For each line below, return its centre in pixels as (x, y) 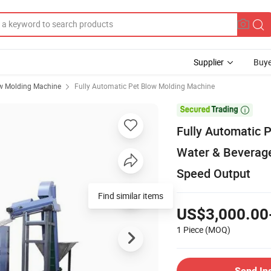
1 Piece (190, 229)
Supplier (209, 62)
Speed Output (214, 173)
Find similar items (131, 195)
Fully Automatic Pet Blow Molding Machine (145, 86)
